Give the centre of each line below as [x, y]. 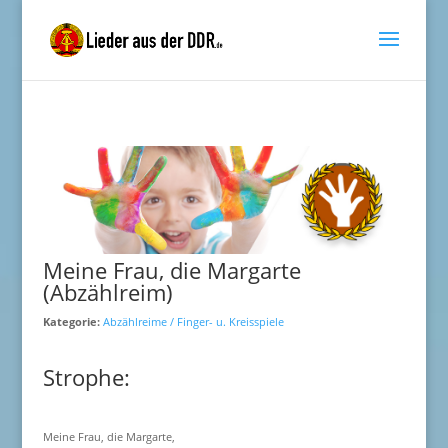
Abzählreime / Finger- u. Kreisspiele [193, 321]
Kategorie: [72, 321]
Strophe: [86, 377]
